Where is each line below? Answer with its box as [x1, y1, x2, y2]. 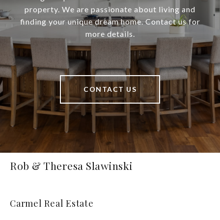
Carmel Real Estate [10, 197, 94, 210]
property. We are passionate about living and [25, 4, 195, 14]
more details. [85, 29, 135, 39]
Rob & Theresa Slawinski [10, 159, 133, 173]
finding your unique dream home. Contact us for [20, 17, 200, 27]
